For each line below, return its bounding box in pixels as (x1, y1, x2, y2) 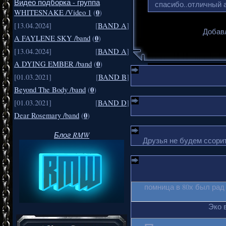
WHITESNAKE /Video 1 (14, 8, 91, 18)
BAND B (98, 72, 127, 82)
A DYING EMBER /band (14, 59, 92, 69)
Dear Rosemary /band (14, 110, 79, 121)
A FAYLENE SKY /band (14, 33, 90, 43)
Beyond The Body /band (14, 85, 86, 95)
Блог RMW (54, 130, 89, 140)
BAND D (98, 98, 127, 108)
